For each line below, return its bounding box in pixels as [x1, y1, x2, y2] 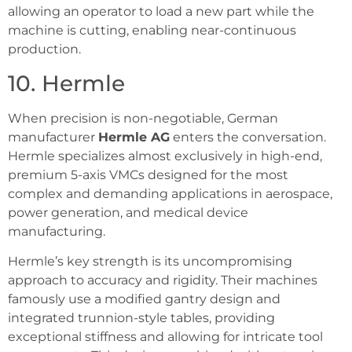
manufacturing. [8, 223, 105, 239]
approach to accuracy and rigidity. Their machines [8, 272, 317, 288]
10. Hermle [8, 69, 125, 97]
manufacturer [8, 129, 98, 145]
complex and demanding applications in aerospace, [8, 185, 332, 201]
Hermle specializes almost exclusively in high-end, [8, 148, 322, 163]
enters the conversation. [170, 129, 326, 145]
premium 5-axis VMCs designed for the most [8, 167, 288, 182]
